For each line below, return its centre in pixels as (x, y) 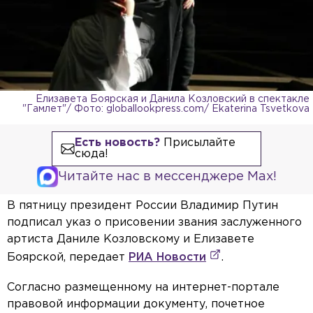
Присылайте (197, 143)
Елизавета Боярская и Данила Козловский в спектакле (173, 99)
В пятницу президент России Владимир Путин (143, 205)
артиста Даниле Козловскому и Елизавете (131, 239)
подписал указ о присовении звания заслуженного (154, 222)
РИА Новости (167, 257)
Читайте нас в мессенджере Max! (167, 176)
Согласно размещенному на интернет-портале (143, 287)
